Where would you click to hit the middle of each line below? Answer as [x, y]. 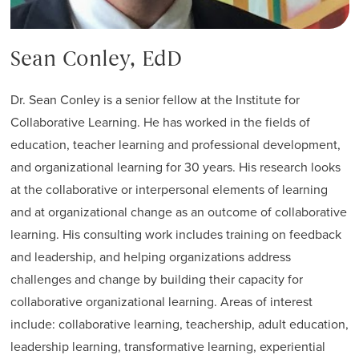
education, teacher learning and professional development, [175, 145]
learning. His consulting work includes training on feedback [175, 235]
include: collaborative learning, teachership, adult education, [179, 325]
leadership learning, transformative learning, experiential [167, 347]
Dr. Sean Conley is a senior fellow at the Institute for [155, 100]
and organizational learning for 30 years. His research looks [175, 167]
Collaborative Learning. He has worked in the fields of [160, 123]
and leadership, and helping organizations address [150, 257]
